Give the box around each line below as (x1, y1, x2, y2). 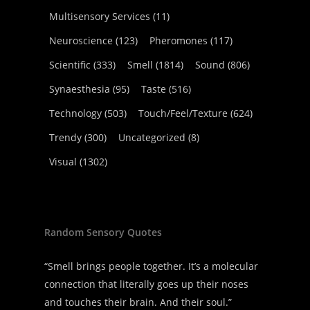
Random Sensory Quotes (44, 226, 162, 239)
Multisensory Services (49, 10, 150, 23)
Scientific (49, 58, 91, 71)
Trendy (49, 131, 82, 144)
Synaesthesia (49, 82, 110, 95)
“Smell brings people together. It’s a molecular (44, 259, 258, 273)
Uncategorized (118, 131, 185, 144)
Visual (49, 155, 77, 168)
